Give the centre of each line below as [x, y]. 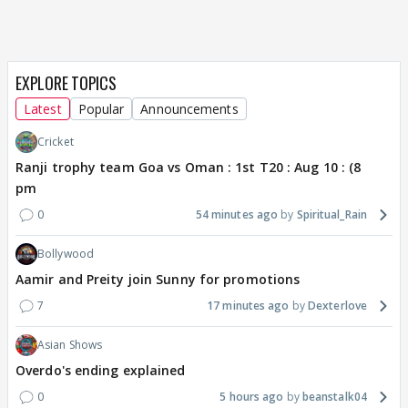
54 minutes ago [237, 215]
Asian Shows [70, 345]
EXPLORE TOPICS [66, 83]
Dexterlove [337, 306]
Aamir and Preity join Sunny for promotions [158, 280]
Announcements [189, 109]
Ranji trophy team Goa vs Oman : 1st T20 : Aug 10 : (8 [189, 168]
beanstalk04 [334, 397]
